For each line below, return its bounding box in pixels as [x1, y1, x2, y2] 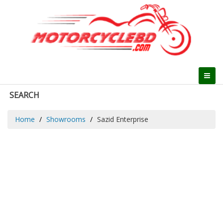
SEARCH [9, 89, 39, 101]
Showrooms [46, 114, 86, 124]
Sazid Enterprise [97, 114, 148, 124]
